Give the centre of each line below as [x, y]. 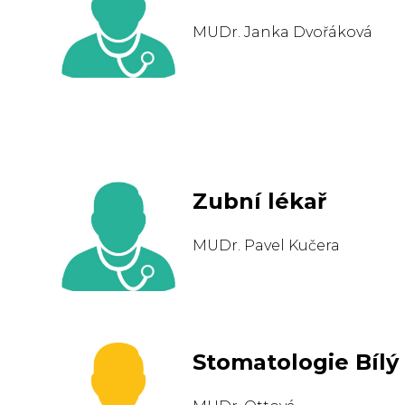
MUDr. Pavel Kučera [267, 245]
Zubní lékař [260, 201]
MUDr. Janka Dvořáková [283, 32]
